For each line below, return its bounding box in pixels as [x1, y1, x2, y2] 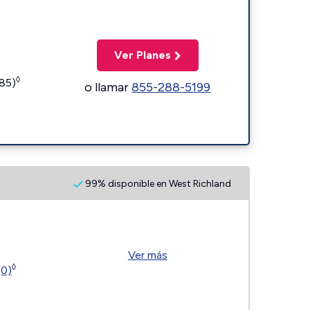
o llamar [84, 79, 132, 95]
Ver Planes [113, 48, 171, 62]
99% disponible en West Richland [83, 177, 231, 190]
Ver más [127, 248, 167, 262]
